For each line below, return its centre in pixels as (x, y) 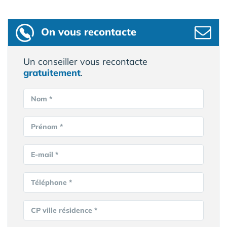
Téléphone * (51, 183)
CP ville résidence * (64, 211)
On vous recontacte (89, 32)
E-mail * (45, 155)
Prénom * (47, 127)
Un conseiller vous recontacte (85, 62)
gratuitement (52, 73)
